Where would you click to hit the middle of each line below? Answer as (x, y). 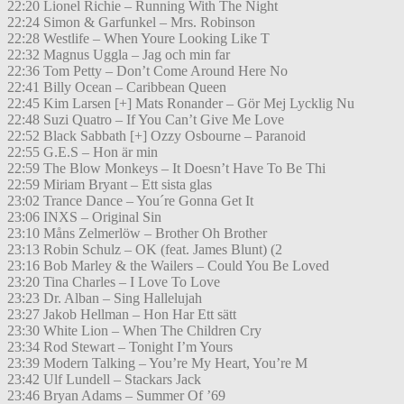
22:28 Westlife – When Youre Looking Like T (138, 39)
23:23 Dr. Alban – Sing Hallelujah (105, 298)
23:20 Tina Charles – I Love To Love (114, 282)
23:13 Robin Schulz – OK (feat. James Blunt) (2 (145, 250)
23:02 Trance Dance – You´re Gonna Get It (130, 201)
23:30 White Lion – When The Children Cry (134, 331)
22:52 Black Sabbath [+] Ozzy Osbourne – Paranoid (156, 136)
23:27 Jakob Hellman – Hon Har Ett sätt (122, 315)
